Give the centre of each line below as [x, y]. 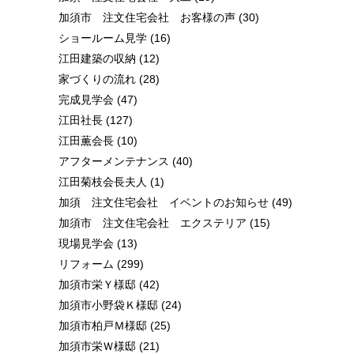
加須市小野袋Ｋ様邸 [108, 305]
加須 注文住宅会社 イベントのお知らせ [164, 202]
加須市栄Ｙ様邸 [97, 284]
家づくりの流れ [97, 79]
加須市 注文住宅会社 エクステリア [153, 222]
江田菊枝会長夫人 [103, 181]
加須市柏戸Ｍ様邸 [103, 325]
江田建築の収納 [97, 58]
